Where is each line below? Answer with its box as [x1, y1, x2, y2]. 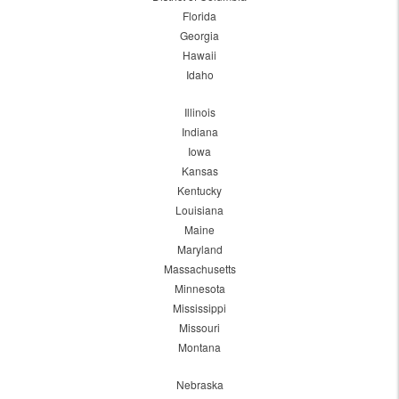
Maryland [176, 241, 223, 257]
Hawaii [183, 47, 216, 63]
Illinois [183, 104, 216, 120]
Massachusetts [163, 261, 236, 277]
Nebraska [175, 377, 224, 393]
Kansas [181, 163, 218, 179]
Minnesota [174, 281, 225, 297]
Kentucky [177, 183, 222, 199]
